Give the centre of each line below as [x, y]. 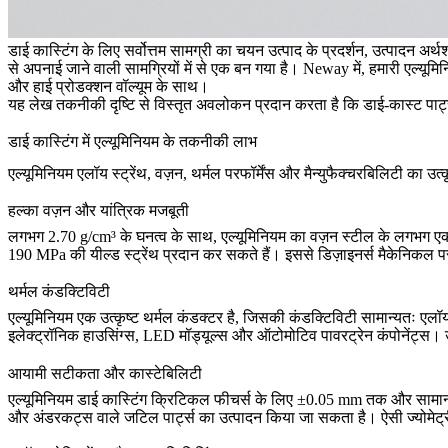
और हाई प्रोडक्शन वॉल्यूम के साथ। [108, 86]
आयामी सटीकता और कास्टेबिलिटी [105, 373]
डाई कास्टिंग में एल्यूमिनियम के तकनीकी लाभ [132, 142]
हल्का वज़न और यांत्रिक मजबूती [98, 211]
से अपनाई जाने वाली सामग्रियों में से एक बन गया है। [155, 68]
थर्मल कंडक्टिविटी [59, 292]
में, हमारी [376, 68]
